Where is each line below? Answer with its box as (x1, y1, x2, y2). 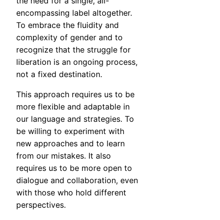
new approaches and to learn (16, 138, 125, 149)
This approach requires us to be (16, 89, 135, 100)
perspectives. (16, 200, 66, 210)
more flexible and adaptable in (16, 102, 130, 112)
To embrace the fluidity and (16, 20, 119, 30)
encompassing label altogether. (16, 8, 132, 18)
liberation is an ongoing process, (16, 57, 137, 67)
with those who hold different (16, 188, 126, 198)
